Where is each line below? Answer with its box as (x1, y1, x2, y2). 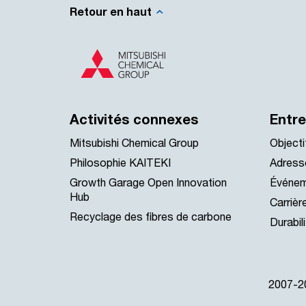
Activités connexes (70, 111, 198, 128)
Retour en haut (70, 5, 152, 18)
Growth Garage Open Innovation (70, 176, 227, 189)
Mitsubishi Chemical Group (70, 136, 199, 150)
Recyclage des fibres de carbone (70, 210, 232, 223)
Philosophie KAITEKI (70, 156, 171, 169)
